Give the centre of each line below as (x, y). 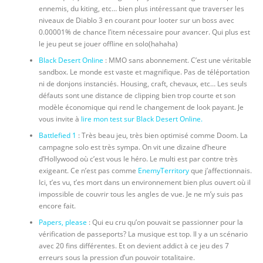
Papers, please (63, 222)
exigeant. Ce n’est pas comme (88, 171)
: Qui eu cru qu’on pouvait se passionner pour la (165, 222)
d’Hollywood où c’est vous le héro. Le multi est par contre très (138, 159)
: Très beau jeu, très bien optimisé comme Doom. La (162, 136)
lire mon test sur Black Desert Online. (141, 119)
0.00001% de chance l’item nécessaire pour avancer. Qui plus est (144, 32)
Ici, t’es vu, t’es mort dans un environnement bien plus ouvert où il (144, 183)
